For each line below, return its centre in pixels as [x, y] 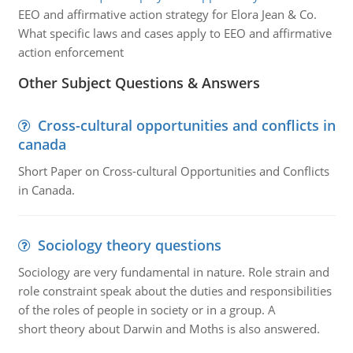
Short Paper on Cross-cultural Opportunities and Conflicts [173, 171]
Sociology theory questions [129, 245]
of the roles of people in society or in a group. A [147, 310]
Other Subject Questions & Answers [139, 83]
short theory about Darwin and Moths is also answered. [169, 329]
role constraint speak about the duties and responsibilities [175, 291]
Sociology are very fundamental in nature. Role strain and [173, 272]
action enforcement [71, 52]
